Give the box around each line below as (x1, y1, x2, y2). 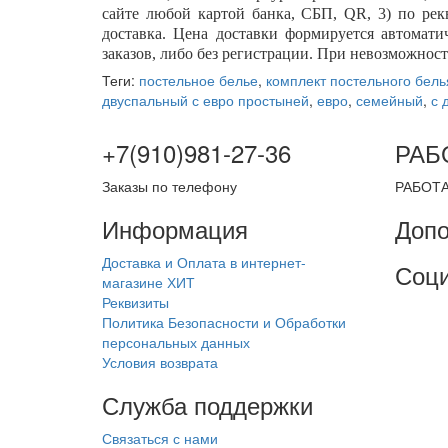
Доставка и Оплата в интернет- (102, 252, 306, 272)
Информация (102, 211, 248, 246)
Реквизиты (102, 292, 169, 312)
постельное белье (139, 70, 258, 90)
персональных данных (102, 332, 250, 352)
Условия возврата (102, 352, 218, 372)
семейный (356, 90, 423, 110)
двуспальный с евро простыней (102, 90, 309, 110)
